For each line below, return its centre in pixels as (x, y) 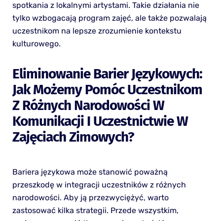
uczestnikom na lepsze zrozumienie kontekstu (97, 31)
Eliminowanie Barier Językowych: (107, 74)
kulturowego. (36, 43)
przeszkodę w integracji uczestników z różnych (99, 184)
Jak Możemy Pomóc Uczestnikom (107, 89)
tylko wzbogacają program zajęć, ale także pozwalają (109, 18)
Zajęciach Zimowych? (73, 137)
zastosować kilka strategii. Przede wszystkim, (95, 210)
